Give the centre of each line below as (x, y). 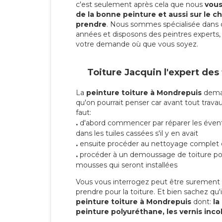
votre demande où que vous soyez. (137, 44)
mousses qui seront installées (127, 165)
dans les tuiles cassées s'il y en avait (137, 134)
